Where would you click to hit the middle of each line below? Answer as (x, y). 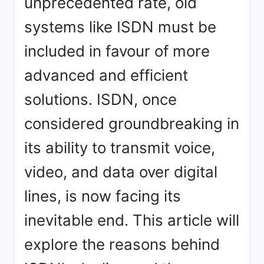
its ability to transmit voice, (120, 148)
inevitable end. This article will (132, 220)
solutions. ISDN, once (100, 100)
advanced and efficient (106, 75)
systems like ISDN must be (120, 27)
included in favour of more (117, 51)
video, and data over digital (121, 172)
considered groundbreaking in (132, 124)
